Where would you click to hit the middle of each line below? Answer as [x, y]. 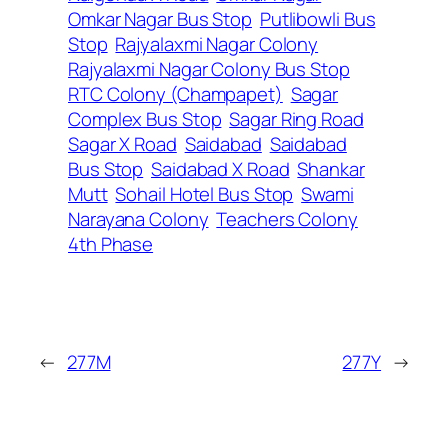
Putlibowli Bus [317, 19]
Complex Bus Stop [145, 119]
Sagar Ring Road [296, 119]
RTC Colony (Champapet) [175, 94]
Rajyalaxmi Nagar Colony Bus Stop [209, 69]
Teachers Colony [287, 219]
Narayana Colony [138, 219]
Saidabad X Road [220, 169]
